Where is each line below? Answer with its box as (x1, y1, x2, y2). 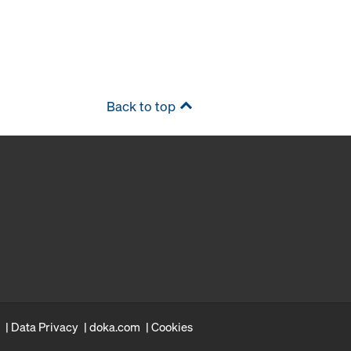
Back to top (107, 96, 175, 115)
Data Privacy (11, 318, 78, 335)
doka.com (89, 318, 140, 335)
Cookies (151, 318, 193, 335)
